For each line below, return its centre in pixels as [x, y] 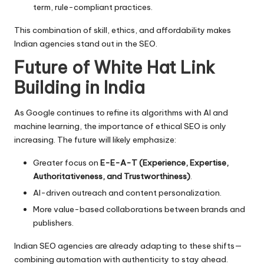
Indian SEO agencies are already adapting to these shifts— [128, 246]
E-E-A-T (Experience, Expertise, [164, 162]
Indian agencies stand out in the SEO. [86, 43]
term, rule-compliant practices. [93, 7]
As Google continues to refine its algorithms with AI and [121, 112]
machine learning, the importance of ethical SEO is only [120, 126]
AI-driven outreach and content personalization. [127, 193]
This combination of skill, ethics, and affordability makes [123, 30]
